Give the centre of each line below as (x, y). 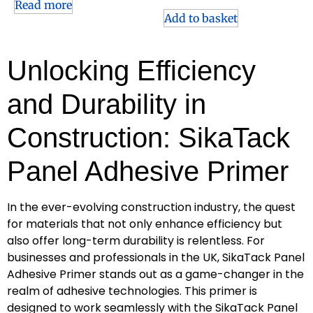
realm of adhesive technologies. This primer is (132, 291)
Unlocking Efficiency (131, 71)
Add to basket (201, 19)
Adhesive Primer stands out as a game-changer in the (155, 275)
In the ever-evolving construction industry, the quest (151, 208)
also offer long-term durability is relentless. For (136, 241)
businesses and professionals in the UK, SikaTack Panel (156, 258)
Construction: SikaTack (148, 138)
